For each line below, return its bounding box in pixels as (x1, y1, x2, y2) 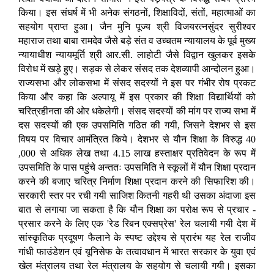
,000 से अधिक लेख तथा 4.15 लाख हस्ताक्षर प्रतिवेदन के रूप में (18, 148, 256, 159)
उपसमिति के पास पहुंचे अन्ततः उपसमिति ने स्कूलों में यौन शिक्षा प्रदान (18, 162, 256, 173)
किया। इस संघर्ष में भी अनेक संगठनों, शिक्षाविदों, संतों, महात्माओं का (18, 7, 256, 18)
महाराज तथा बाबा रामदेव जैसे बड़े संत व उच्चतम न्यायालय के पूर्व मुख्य (18, 35, 256, 46)
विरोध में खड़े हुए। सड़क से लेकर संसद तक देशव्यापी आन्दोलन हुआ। (18, 64, 256, 75)
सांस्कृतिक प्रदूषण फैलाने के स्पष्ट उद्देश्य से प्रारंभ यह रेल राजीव (18, 232, 256, 243)
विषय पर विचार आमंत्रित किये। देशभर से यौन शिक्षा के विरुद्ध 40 (18, 134, 256, 145)
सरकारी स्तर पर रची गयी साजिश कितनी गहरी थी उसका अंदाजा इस (18, 190, 256, 201)
